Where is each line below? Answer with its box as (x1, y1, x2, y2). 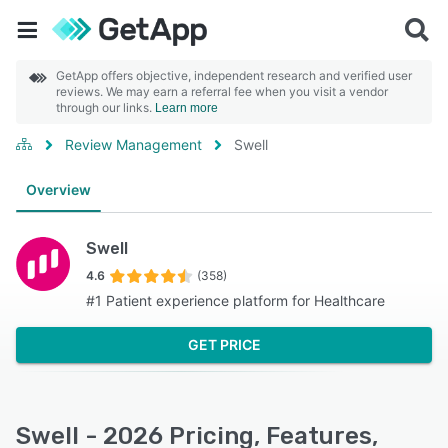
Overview (26, 181, 91, 198)
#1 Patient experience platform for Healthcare (86, 292, 385, 309)
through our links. (56, 100, 155, 115)
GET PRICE (187, 336, 261, 353)
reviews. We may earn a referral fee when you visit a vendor (56, 84, 388, 99)
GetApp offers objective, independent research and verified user (56, 68, 412, 83)
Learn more (155, 101, 218, 115)
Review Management (65, 136, 202, 153)
